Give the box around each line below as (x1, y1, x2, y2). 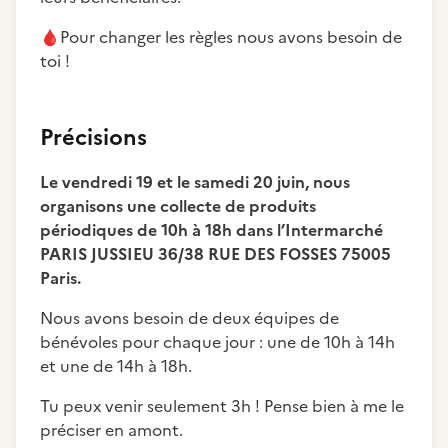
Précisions (40, 121, 147, 154)
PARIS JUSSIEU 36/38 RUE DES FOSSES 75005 (40, 242, 391, 266)
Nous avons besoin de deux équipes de (40, 306, 339, 330)
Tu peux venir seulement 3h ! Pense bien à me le (40, 394, 404, 418)
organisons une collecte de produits (40, 194, 316, 218)
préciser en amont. (40, 418, 183, 442)
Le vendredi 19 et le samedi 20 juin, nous (40, 170, 350, 194)
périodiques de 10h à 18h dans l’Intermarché (40, 218, 383, 242)
